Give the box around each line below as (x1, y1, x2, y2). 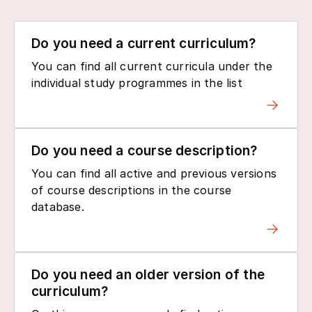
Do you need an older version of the (31, 266, 265, 283)
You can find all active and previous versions (31, 166, 277, 180)
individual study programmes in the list (31, 75, 242, 90)
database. (31, 199, 84, 214)
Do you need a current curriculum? (31, 35, 256, 52)
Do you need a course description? (31, 142, 258, 159)
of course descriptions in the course (31, 182, 232, 197)
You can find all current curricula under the (31, 58, 272, 73)
